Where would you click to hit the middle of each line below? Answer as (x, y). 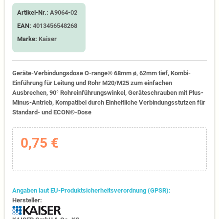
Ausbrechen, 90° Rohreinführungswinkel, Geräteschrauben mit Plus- (108, 93)
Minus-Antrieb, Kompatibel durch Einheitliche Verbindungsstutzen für (109, 102)
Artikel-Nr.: (33, 12)
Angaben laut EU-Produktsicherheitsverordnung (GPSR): (91, 190)
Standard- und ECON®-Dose (52, 112)
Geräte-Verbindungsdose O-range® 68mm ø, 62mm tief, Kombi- (101, 73)
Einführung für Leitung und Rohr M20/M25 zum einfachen (92, 83)
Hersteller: (27, 200)
